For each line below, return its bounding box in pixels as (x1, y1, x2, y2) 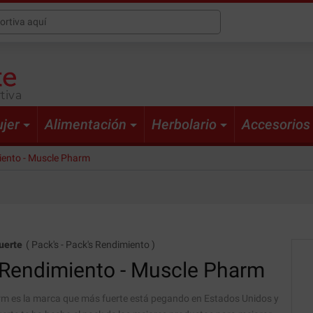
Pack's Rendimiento (66, 239, 150, 251)
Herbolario (152, 116, 217, 133)
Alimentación (45, 116, 126, 133)
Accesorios (242, 116, 310, 133)
